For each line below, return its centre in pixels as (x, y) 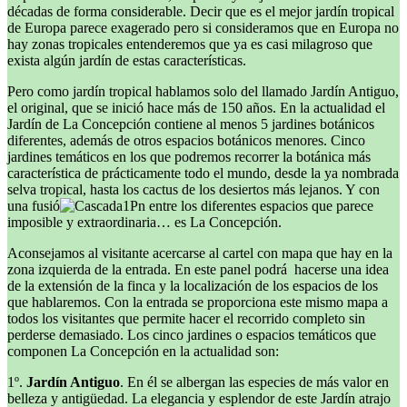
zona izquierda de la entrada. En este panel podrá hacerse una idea (198, 269)
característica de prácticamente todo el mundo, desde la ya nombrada (203, 173)
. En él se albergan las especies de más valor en (254, 382)
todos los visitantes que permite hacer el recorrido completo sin (186, 318)
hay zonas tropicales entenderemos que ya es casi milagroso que (190, 44)
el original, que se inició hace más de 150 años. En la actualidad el (196, 107)
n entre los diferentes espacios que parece (256, 205)
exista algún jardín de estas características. (127, 60)
